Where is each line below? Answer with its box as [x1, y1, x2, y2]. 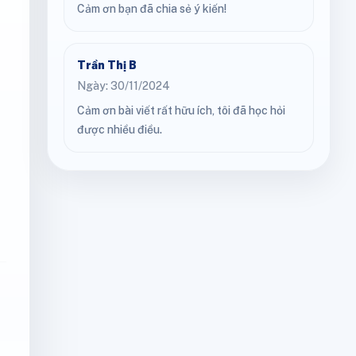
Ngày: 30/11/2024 [77, 79, 170, 92]
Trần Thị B [77, 59, 137, 72]
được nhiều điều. [77, 123, 162, 136]
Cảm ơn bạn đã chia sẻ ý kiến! [77, 2, 226, 15]
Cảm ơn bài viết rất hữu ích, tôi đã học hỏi [77, 104, 285, 117]
